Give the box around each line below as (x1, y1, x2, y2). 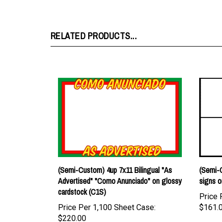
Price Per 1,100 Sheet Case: (58, 191, 156, 200)
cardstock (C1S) (58, 174, 106, 185)
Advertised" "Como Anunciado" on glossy (58, 164, 182, 174)
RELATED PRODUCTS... (51, 18, 137, 30)
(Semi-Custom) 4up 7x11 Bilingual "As (58, 153, 172, 164)
